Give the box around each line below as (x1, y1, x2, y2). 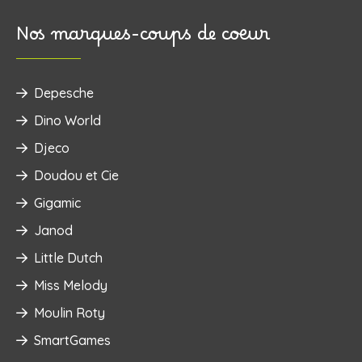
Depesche (34, 84, 94, 101)
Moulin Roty (34, 304, 105, 321)
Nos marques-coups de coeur (16, 21, 270, 57)
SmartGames (34, 331, 111, 348)
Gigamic (34, 194, 81, 211)
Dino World (34, 112, 101, 128)
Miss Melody (34, 276, 107, 293)
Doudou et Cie (34, 166, 119, 183)
